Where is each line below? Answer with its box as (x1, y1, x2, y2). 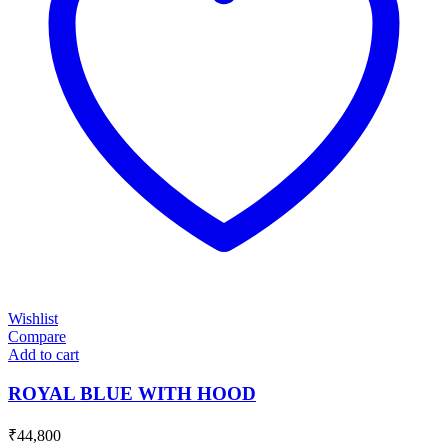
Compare (8, 328, 66, 346)
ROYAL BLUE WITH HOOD (8, 383, 256, 405)
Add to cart (8, 346, 79, 364)
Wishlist (8, 310, 58, 328)
